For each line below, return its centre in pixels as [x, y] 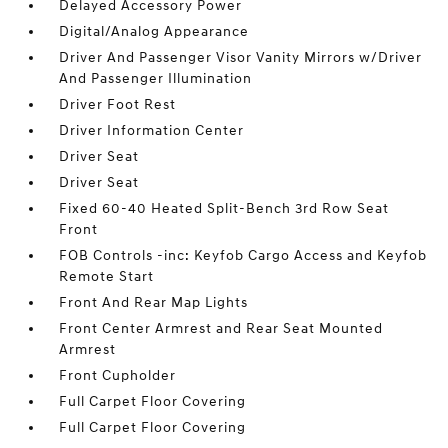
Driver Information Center [152, 130]
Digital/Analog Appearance [154, 31]
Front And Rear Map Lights [154, 302]
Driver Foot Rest [118, 104]
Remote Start [107, 276]
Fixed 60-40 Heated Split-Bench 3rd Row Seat [224, 208]
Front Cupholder [118, 375]
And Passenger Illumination [156, 78]
